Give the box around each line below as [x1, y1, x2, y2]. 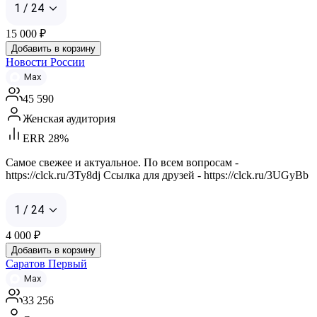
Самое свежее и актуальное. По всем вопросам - [6, 156, 238, 168]
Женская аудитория [23, 112, 115, 125]
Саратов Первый [6, 257, 87, 270]
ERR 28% [23, 132, 69, 144]
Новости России [6, 55, 85, 68]
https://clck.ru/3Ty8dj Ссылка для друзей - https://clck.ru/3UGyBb [6, 168, 309, 181]
